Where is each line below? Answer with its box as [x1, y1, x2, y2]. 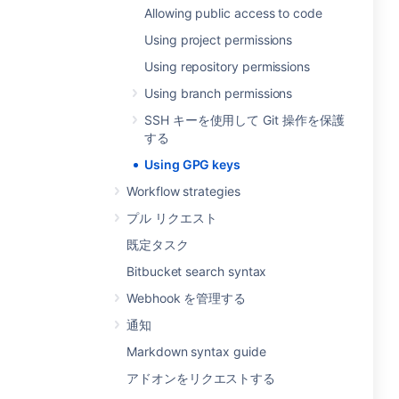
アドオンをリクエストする [126, 370, 276, 386]
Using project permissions [144, 32, 293, 47]
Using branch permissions [144, 85, 293, 101]
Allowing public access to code [144, 5, 322, 20]
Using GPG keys [144, 157, 241, 172]
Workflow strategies [126, 183, 240, 199]
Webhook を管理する [126, 290, 247, 305]
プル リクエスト [126, 210, 217, 225]
